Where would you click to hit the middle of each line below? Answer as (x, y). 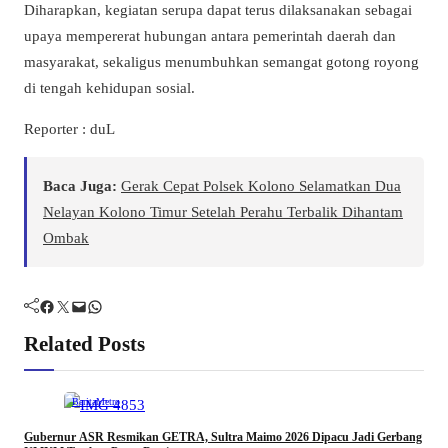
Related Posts (84, 343)
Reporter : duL (69, 129)
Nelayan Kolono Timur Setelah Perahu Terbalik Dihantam (223, 212)
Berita (84, 402)
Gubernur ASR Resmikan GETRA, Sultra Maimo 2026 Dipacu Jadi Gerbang (223, 437)
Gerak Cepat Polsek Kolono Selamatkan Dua (261, 186)
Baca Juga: (80, 186)
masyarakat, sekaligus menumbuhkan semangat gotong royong (221, 62)
